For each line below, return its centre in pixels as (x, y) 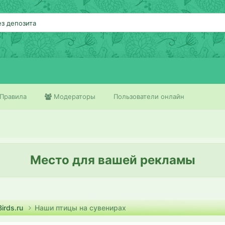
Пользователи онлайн (149, 96)
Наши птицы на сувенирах (80, 208)
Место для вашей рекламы (113, 160)
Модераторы (74, 96)
